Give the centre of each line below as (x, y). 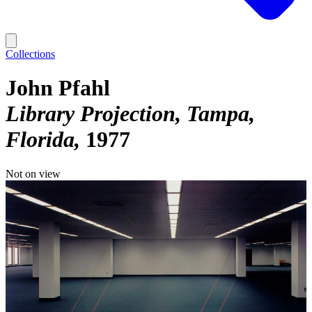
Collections (30, 54)
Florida (40, 140)
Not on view (33, 173)
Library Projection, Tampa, (130, 114)
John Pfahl (58, 88)
